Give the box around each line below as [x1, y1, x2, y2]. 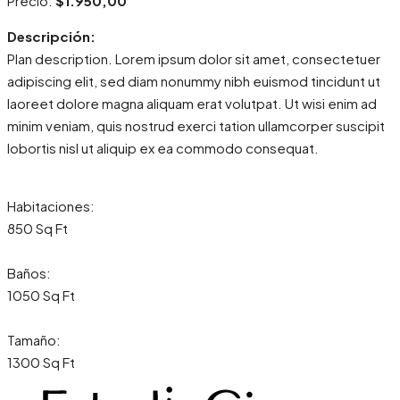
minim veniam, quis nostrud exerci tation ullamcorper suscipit [7, 117, 385, 135]
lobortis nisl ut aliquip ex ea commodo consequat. [7, 139, 319, 157]
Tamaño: [7, 331, 61, 349]
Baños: [7, 264, 51, 282]
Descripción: [7, 28, 96, 46]
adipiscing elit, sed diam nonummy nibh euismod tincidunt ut [7, 72, 380, 90]
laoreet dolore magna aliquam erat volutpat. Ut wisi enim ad [7, 95, 377, 112]
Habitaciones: [7, 197, 95, 215]
